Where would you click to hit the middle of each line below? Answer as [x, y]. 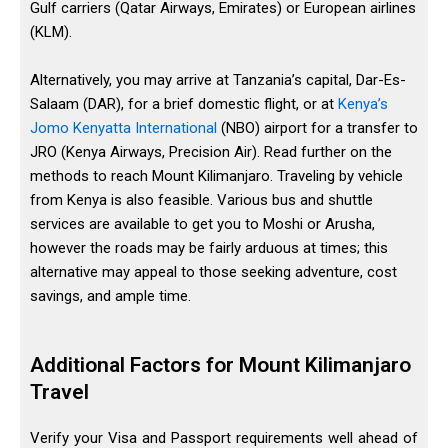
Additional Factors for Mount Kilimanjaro [220, 365]
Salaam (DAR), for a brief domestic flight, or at [184, 104]
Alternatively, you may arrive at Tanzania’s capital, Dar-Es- [218, 80]
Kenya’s [363, 104]
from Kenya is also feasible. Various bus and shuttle [201, 200]
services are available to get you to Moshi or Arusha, [202, 224]
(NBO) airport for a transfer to [317, 128]
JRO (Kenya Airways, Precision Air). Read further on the [211, 152]
